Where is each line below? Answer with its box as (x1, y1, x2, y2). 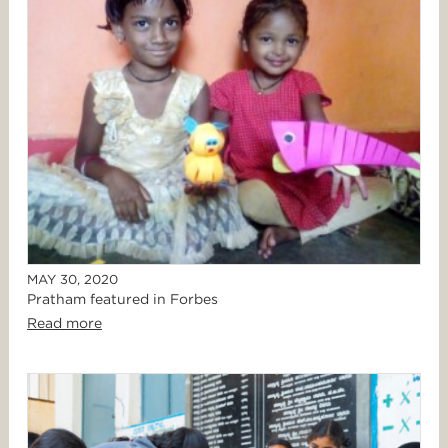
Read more (27, 315, 102, 332)
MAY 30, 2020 (27, 272, 118, 288)
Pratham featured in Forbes (27, 291, 218, 308)
